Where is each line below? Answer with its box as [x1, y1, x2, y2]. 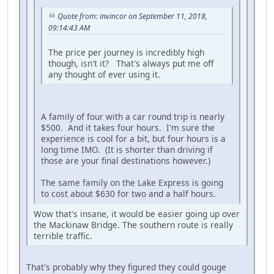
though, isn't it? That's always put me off [48, 57, 213, 69]
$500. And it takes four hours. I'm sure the [41, 121, 215, 133]
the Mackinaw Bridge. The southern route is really [34, 218, 233, 231]
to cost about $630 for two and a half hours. [41, 187, 216, 199]
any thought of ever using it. [48, 68, 160, 80]
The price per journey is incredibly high [48, 46, 204, 58]
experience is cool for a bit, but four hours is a [41, 132, 226, 144]
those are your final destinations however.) [41, 154, 210, 166]
